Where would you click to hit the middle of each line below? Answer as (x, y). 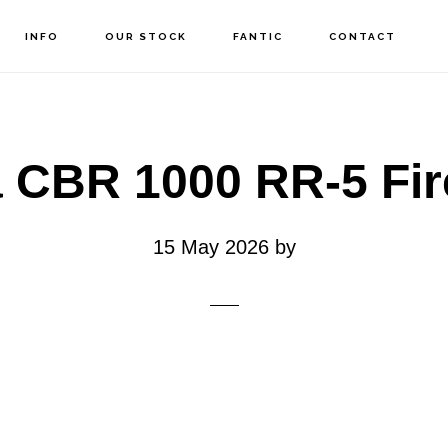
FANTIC (257, 36)
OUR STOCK (145, 36)
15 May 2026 (210, 247)
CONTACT (362, 36)
